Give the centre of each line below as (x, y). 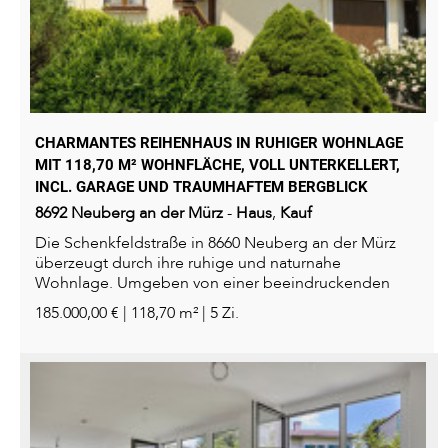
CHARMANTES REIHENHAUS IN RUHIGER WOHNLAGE (219, 143)
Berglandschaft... (94, 303)
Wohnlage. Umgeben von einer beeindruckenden (212, 283)
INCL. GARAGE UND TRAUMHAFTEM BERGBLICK (201, 187)
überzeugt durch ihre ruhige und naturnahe (188, 263)
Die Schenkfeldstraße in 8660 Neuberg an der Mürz (215, 243)
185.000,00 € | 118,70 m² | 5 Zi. (137, 313)
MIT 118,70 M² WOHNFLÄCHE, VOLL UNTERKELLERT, (217, 165)
